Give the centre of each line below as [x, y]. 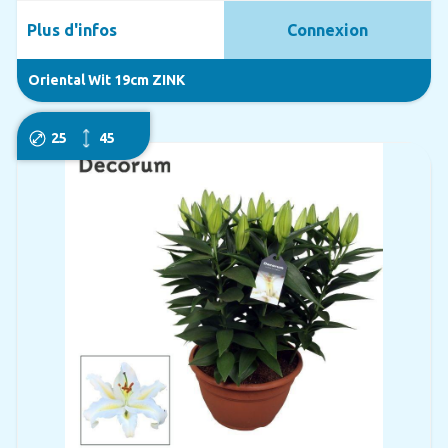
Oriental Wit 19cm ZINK [106, 79]
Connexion [328, 29]
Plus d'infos [71, 29]
